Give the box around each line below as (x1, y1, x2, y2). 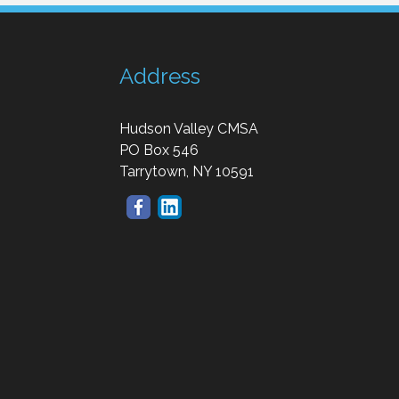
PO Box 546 (118, 142, 199, 159)
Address (118, 63, 200, 89)
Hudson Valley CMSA (118, 120, 258, 137)
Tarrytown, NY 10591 (118, 163, 254, 180)
